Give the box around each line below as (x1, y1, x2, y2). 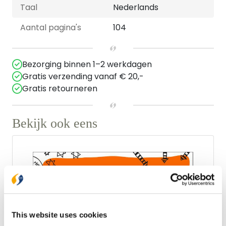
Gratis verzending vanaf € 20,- (22, 71, 144, 82)
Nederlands (113, 2, 158, 13)
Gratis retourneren (22, 83, 97, 94)
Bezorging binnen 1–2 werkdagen (22, 59, 152, 70)
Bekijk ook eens (12, 116, 97, 131)
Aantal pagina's (20, 22, 81, 33)
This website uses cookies (12, 210, 107, 219)
